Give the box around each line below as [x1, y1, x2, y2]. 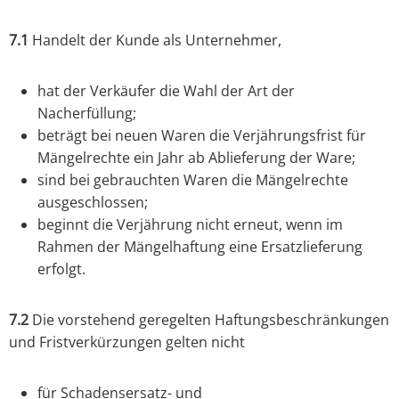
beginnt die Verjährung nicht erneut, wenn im [37, 215, 343, 235]
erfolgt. [37, 259, 85, 280]
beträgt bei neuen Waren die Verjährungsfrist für [37, 126, 366, 146]
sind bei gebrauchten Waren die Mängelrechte [37, 170, 348, 191]
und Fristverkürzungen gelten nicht [9, 332, 245, 353]
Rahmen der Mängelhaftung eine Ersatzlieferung [37, 237, 362, 257]
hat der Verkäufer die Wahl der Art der [37, 81, 295, 102]
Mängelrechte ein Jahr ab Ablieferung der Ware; [37, 148, 355, 168]
